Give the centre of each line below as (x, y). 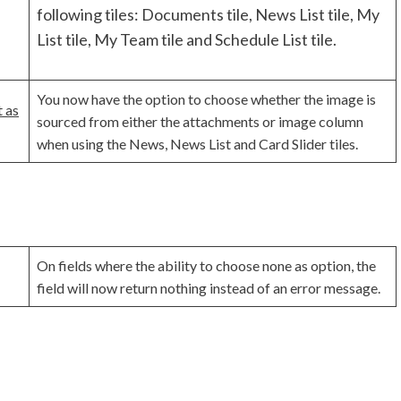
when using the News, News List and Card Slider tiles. (197, 144)
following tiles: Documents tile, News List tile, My (208, 15)
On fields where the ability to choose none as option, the (206, 266)
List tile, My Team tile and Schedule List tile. (187, 40)
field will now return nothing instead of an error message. (209, 288)
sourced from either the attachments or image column (200, 122)
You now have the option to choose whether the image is (206, 99)
